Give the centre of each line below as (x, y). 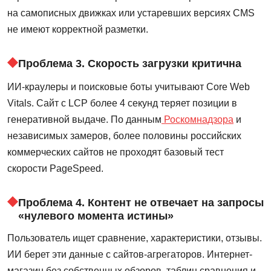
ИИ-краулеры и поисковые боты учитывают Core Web (129, 87)
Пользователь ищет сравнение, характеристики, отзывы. (135, 238)
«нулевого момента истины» (96, 216)
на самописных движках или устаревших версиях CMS (131, 13)
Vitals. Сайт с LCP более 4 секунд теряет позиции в (122, 103)
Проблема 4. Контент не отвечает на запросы (141, 203)
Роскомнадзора (198, 120)
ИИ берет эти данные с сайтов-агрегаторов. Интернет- (130, 255)
